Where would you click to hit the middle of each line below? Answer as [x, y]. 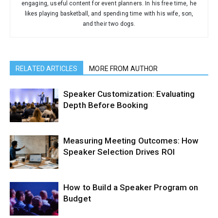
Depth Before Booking [106, 105]
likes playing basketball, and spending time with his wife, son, [109, 14]
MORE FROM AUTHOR [124, 69]
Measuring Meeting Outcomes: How [131, 141]
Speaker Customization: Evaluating [129, 94]
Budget [77, 199]
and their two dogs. [109, 24]
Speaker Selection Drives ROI [119, 152]
